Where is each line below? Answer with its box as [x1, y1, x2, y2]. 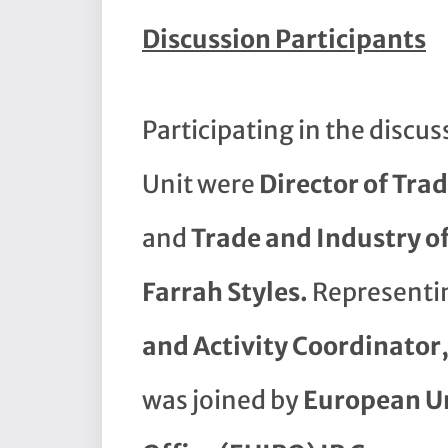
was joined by [142, 385, 303, 417]
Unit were [142, 169, 259, 201]
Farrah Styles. [142, 277, 312, 309]
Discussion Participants [142, 24, 426, 56]
